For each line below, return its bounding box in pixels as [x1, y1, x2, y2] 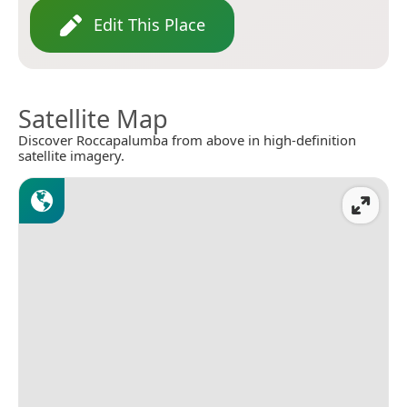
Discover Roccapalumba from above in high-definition [18, 131, 356, 150]
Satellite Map [18, 102, 168, 136]
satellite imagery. [18, 146, 124, 165]
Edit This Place [94, 14, 205, 36]
